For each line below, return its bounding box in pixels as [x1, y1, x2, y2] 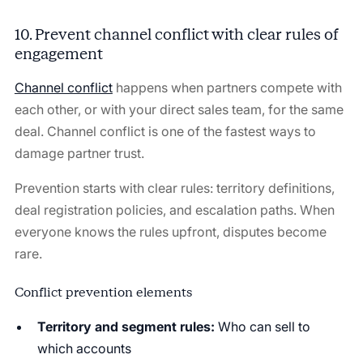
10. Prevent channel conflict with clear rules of [14, 24, 339, 44]
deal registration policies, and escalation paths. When [14, 201, 335, 218]
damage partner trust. [14, 144, 144, 161]
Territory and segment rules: [36, 318, 215, 335]
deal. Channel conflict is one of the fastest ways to [14, 122, 316, 139]
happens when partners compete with [112, 79, 342, 96]
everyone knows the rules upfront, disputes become [14, 223, 327, 240]
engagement [14, 44, 103, 63]
